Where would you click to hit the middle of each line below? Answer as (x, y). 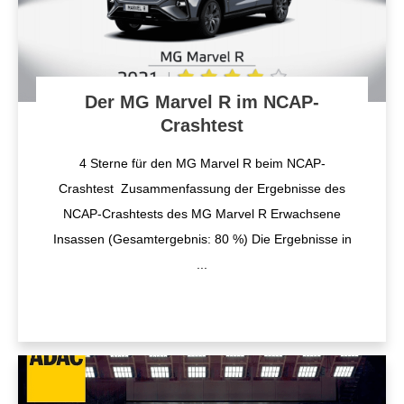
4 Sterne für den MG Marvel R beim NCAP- (202, 163)
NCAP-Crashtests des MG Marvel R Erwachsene (202, 214)
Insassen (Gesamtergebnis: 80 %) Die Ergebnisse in (202, 239)
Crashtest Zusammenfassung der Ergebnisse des (202, 188)
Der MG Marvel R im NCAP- (202, 102)
